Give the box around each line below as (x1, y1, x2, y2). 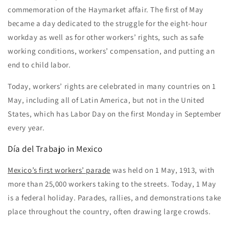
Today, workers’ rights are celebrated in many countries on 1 (8, 81, 217, 91)
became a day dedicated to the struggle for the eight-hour (8, 18, 208, 29)
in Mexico (65, 143, 103, 155)
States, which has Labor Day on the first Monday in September (8, 109, 222, 119)
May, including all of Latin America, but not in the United (8, 95, 204, 105)
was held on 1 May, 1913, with (110, 165, 215, 175)
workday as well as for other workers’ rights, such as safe (8, 32, 204, 42)
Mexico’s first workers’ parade (8, 165, 111, 175)
